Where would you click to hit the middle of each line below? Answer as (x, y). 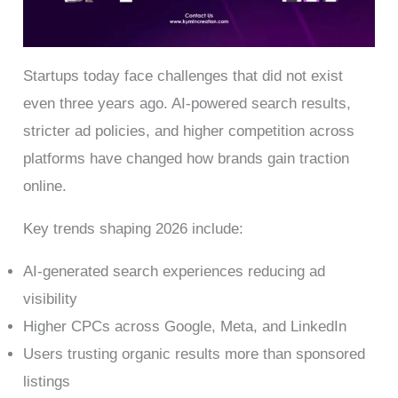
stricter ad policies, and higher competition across (189, 131)
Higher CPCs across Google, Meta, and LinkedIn (185, 327)
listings (47, 382)
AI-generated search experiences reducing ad (175, 272)
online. (45, 187)
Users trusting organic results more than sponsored (195, 354)
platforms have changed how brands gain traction (187, 159)
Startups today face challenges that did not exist (183, 76)
